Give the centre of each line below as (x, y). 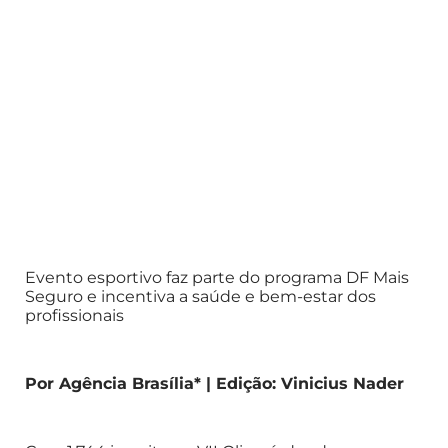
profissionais (74, 315)
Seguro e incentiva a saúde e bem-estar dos (200, 296)
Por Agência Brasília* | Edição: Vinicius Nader (214, 383)
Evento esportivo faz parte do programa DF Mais (217, 277)
